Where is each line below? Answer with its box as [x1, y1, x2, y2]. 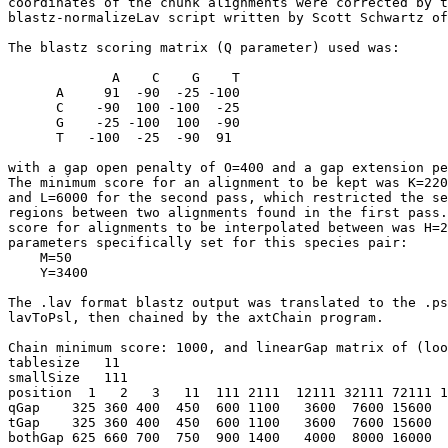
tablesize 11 [8, 355, 120, 370]
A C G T [8, 70, 240, 85]
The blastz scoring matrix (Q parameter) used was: [8, 40, 400, 55]
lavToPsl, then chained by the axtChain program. [8, 310, 384, 325]
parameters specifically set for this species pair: [8, 235, 408, 250]
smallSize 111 [8, 370, 152, 385]
